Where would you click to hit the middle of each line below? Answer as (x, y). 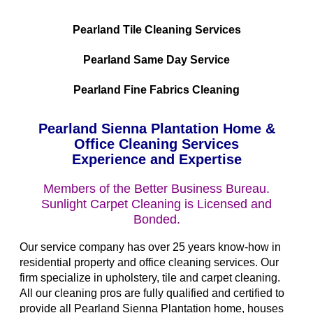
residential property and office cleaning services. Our (149, 263)
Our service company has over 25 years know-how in (150, 247)
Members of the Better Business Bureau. (156, 189)
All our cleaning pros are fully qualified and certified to (152, 293)
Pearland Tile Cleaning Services (156, 30)
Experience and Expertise (156, 160)
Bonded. (156, 220)
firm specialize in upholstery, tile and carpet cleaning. (150, 278)
